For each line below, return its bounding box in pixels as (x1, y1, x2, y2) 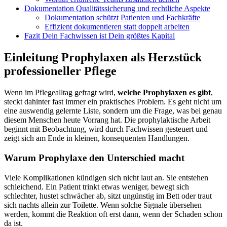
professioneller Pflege (4, 64, 117, 78)
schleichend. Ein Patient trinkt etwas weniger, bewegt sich (4, 182, 189, 191)
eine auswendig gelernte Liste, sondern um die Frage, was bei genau (4, 106, 222, 116)
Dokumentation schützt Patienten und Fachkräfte (45, 13, 200, 22)
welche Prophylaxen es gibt (118, 88, 211, 97)
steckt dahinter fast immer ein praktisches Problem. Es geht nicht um (4, 97, 221, 106)
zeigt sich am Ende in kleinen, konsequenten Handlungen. (4, 134, 190, 143)
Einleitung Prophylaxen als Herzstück (4, 51, 202, 64)
